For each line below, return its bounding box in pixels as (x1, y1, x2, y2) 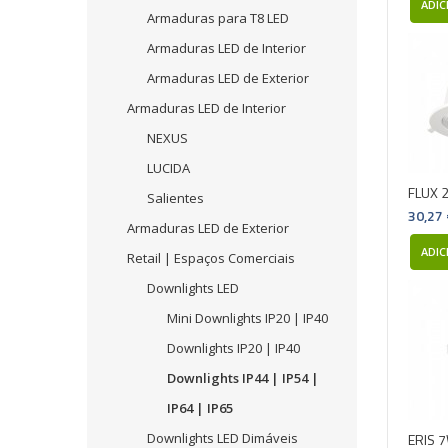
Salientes (147, 189, 204, 207)
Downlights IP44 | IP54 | (167, 369, 319, 387)
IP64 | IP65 (167, 399, 233, 417)
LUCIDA (147, 159, 190, 177)
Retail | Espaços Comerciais (127, 249, 295, 267)
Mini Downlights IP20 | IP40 (167, 309, 328, 327)
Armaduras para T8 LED (147, 9, 289, 27)
